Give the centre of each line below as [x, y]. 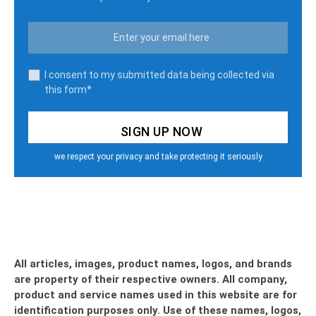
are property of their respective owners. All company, [151, 279]
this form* [68, 89]
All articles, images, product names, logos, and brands [153, 263]
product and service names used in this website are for [156, 294]
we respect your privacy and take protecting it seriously [158, 156]
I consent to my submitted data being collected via [159, 74]
